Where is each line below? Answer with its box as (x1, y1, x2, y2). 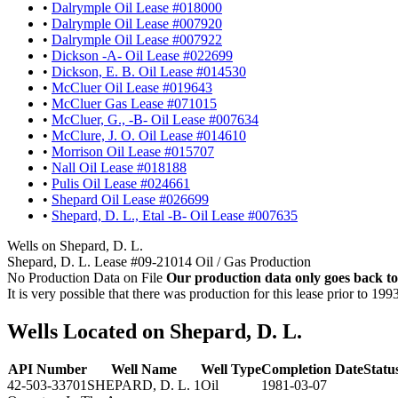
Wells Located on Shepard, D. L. (7, 319, 302, 343)
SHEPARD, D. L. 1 (87, 377, 201, 393)
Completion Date (261, 361, 363, 377)
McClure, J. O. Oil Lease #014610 (52, 127, 246, 143)
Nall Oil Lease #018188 (52, 159, 187, 175)
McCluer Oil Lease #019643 (52, 79, 212, 95)
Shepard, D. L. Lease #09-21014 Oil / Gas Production (7, 253, 311, 269)
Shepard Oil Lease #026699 (52, 191, 209, 207)
